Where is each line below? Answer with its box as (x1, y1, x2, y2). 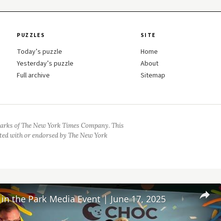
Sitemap (140, 71, 165, 81)
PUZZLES (17, 32, 45, 39)
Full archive (17, 71, 50, 81)
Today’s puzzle (17, 47, 63, 57)
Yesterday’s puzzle (17, 59, 74, 69)
